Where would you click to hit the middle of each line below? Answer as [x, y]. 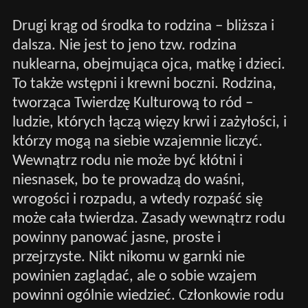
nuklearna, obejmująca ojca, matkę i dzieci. [148, 65]
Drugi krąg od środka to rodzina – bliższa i [143, 26]
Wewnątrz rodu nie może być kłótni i [127, 161]
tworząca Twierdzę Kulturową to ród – [132, 103]
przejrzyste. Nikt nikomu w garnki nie [128, 257]
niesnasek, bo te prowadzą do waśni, [128, 180]
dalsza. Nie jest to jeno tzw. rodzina [124, 45]
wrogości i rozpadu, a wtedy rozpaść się [137, 199]
